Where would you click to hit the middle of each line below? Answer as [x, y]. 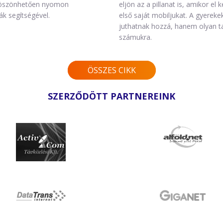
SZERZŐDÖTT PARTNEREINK [111, 96]
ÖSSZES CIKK [111, 70]
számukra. [135, 37]
